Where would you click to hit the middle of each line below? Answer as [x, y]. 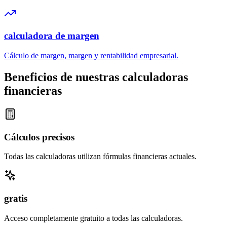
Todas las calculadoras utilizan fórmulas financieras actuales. [100, 157]
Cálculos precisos [39, 137]
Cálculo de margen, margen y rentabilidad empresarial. [91, 56]
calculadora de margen [52, 36]
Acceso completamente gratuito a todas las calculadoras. [93, 218]
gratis [16, 199]
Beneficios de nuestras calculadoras [96, 77]
